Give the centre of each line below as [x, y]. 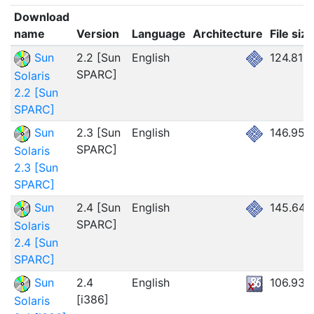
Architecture [227, 34]
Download [41, 17]
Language [158, 34]
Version [97, 34]
